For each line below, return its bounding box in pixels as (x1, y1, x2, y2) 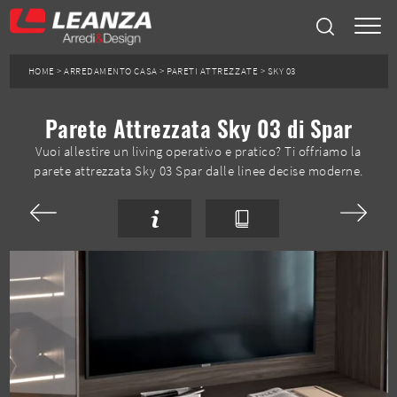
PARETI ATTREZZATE (167, 65, 259, 76)
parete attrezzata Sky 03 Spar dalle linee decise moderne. (34, 162, 363, 179)
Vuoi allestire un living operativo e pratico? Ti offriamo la (35, 143, 362, 160)
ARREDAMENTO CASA (64, 65, 158, 76)
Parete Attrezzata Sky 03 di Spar (44, 112, 353, 144)
